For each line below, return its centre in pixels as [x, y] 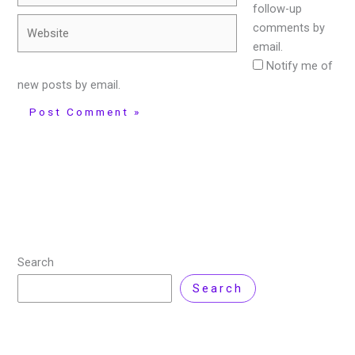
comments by [289, 27]
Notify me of [300, 65]
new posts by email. [69, 84]
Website [38, 23]
